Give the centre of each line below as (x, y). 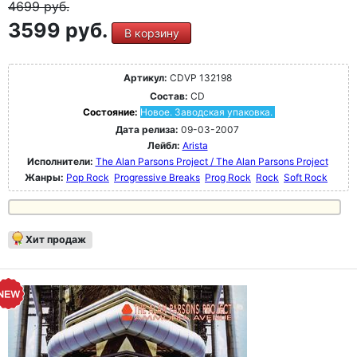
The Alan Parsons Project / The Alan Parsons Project (212, 161)
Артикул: (145, 78)
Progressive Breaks (157, 177)
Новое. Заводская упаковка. (206, 112)
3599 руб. (60, 30)
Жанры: (44, 177)
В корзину (151, 33)
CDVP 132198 (199, 78)
